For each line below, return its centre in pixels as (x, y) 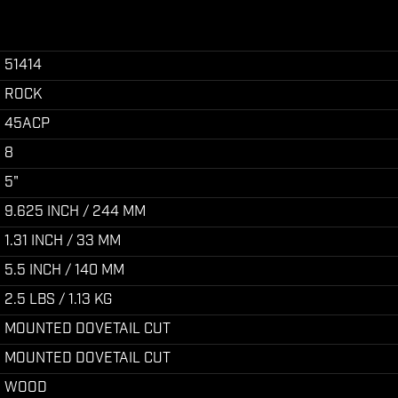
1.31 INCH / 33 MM (63, 241)
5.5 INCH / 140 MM (64, 271)
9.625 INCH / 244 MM (75, 212)
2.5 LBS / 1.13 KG (58, 300)
